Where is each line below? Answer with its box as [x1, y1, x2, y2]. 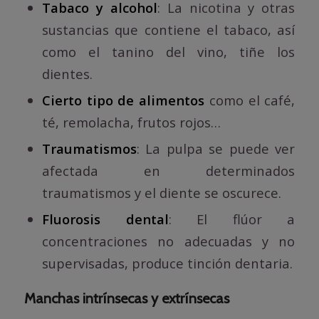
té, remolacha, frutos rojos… [41, 113, 221, 131]
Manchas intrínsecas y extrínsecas [23, 289, 229, 307]
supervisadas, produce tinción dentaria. [41, 253, 293, 272]
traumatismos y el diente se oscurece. [41, 183, 281, 202]
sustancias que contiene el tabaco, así [41, 20, 296, 38]
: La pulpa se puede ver [136, 139, 296, 157]
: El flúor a [168, 209, 296, 228]
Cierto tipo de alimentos [41, 90, 205, 109]
